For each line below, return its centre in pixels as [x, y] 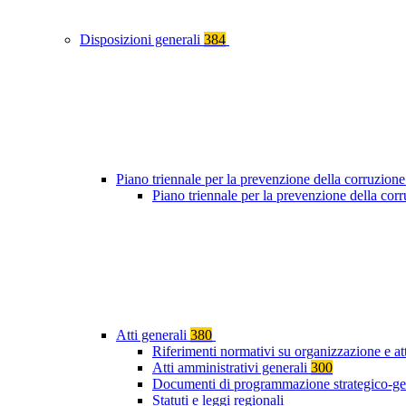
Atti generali [153, 335]
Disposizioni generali [142, 40]
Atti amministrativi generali [232, 368]
